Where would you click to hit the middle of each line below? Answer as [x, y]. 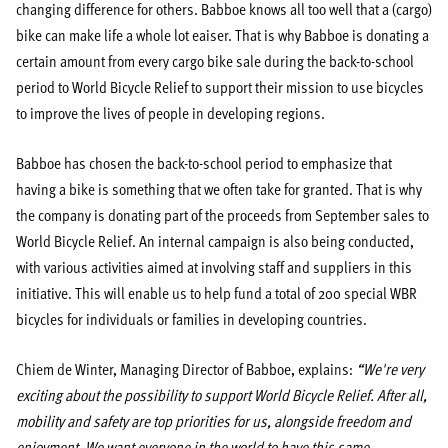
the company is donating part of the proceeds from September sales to [222, 214]
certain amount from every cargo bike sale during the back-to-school [215, 60]
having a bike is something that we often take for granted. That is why [219, 188]
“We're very [390, 368]
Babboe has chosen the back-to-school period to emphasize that [204, 162]
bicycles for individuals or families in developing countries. [191, 318]
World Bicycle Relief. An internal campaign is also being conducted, [215, 240]
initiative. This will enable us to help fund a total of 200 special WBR [216, 292]
